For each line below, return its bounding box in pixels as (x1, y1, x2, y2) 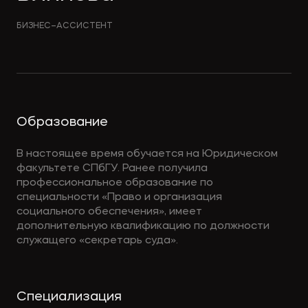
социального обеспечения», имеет (16, 206, 202, 218)
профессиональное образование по (16, 177, 213, 189)
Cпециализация (16, 291, 122, 305)
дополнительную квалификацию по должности (16, 221, 269, 232)
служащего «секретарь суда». (16, 235, 178, 247)
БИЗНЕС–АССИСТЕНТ (16, 21, 113, 30)
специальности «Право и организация (16, 192, 222, 203)
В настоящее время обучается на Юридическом (16, 148, 278, 160)
